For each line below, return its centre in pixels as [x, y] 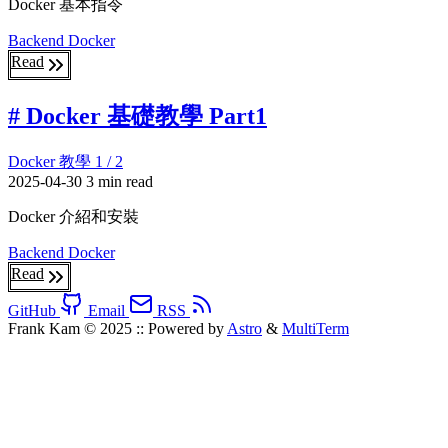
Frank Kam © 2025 [72, 328]
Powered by [187, 328]
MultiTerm [315, 328]
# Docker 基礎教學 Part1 [137, 115]
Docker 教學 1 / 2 [65, 161]
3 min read [119, 181]
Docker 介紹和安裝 [73, 216]
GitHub [32, 310]
